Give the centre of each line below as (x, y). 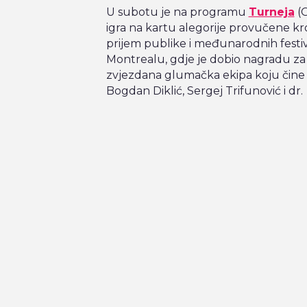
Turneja (271, 12)
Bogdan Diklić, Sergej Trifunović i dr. (204, 91)
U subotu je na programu (177, 12)
